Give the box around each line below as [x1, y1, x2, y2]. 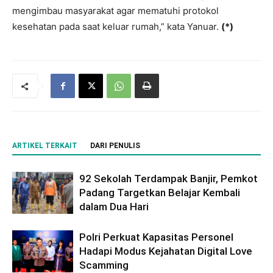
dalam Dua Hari [79, 200, 149, 213]
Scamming [79, 258, 129, 271]
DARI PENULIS [90, 141, 140, 150]
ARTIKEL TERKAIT [12, 141, 77, 150]
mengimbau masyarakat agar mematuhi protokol [12, 4, 219, 16]
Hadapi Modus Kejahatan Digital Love [79, 244, 252, 257]
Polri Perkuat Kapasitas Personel [79, 230, 233, 243]
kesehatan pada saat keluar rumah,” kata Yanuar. [12, 20, 221, 32]
